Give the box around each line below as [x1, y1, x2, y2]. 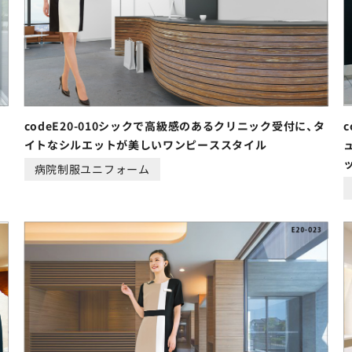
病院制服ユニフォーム [34, 161, 150, 178]
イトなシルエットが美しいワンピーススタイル [24, 137, 267, 153]
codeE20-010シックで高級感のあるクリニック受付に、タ [24, 118, 325, 134]
